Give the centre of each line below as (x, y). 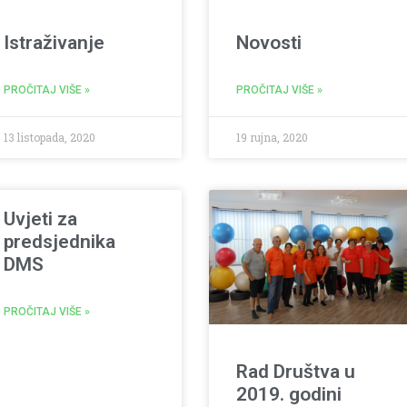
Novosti (268, 42)
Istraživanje (55, 42)
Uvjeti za (41, 218)
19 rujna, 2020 (272, 137)
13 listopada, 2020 (50, 137)
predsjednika (60, 241)
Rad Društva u (295, 372)
